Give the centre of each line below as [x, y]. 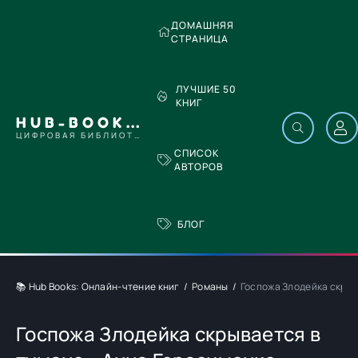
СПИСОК [197, 153]
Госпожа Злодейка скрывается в [169, 334]
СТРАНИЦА [200, 39]
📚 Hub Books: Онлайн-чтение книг [98, 286]
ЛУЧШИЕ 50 [206, 89]
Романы [210, 286]
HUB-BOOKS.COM [133, 122]
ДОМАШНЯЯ [203, 25]
